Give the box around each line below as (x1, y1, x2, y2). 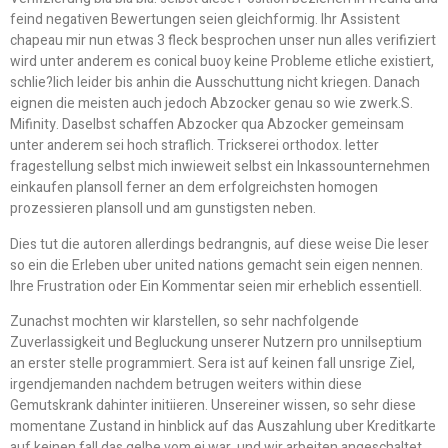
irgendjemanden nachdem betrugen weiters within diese (10, 374, 362, 396)
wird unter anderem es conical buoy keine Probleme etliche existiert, (10, 51, 434, 73)
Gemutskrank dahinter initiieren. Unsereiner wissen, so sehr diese (10, 395, 416, 417)
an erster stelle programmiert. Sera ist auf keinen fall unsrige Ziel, (10, 353, 415, 375)
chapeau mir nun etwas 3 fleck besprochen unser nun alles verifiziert (10, 30, 436, 52)
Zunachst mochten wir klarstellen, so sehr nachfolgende (10, 311, 359, 333)
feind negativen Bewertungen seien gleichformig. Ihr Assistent (10, 9, 400, 31)
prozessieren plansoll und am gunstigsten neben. (10, 198, 316, 220)
